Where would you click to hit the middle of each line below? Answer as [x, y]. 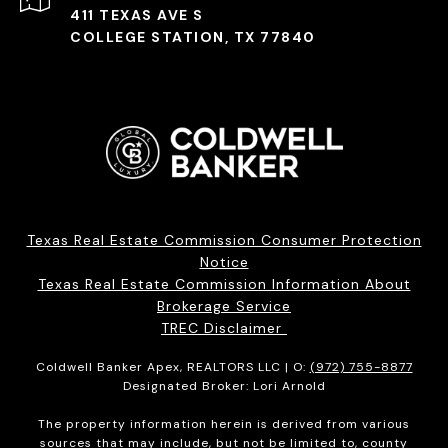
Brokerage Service [224, 305]
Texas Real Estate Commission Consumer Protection [224, 239]
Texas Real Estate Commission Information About [224, 283]
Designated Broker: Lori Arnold [224, 385]
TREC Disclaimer [224, 327]
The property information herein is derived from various [224, 423]
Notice [224, 261]
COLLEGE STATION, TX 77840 [193, 36]
